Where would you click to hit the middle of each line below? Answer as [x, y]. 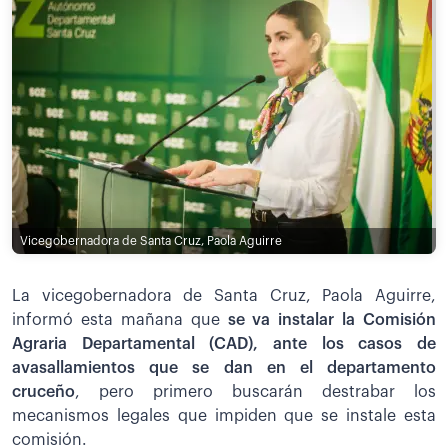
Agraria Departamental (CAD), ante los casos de [224, 343]
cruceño [43, 391]
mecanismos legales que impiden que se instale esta [224, 415]
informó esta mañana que [120, 319]
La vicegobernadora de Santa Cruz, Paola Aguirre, [224, 295]
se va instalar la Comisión [331, 319]
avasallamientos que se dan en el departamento [224, 367]
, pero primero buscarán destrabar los [255, 391]
